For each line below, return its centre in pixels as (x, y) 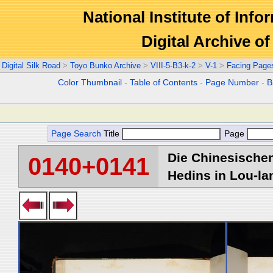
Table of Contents (164, 83)
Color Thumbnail (90, 83)
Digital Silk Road (31, 66)
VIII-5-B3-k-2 (173, 66)
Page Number (232, 83)
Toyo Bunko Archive (105, 66)
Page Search (76, 134)
